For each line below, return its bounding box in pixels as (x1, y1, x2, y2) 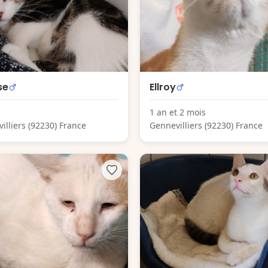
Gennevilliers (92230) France (150, 120, 263, 132)
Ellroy (150, 80, 176, 95)
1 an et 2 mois (150, 106, 206, 118)
